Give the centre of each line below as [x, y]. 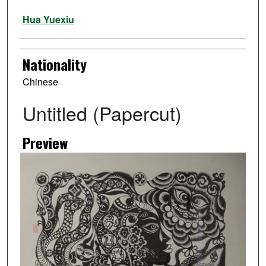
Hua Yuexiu [48, 20]
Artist [35, 13]
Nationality [54, 64]
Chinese [40, 82]
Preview [45, 143]
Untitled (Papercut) [102, 113]
